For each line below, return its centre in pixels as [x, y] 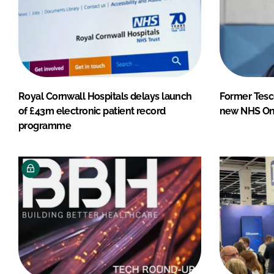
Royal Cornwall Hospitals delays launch [105, 96]
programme [45, 125]
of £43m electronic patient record [92, 111]
